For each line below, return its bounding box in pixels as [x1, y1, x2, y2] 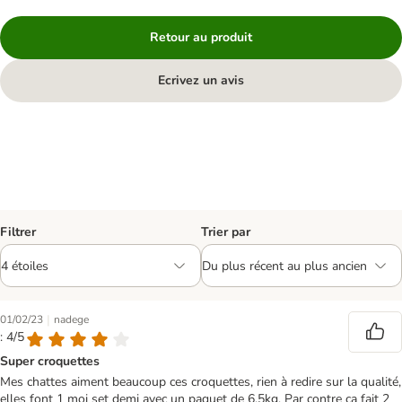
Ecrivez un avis [158, 72, 244, 89]
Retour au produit [150, 29, 252, 46]
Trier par [201, 223, 250, 240]
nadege [54, 312, 89, 327]
